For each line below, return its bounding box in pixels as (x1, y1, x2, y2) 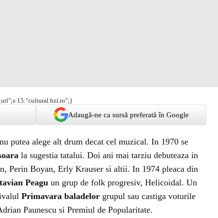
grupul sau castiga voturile (100, 191, 196, 201)
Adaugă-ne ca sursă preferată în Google (68, 110, 189, 119)
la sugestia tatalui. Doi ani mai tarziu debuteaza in (21, 150, 198, 160)
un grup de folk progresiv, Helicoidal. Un (48, 178, 197, 187)
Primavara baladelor (21, 191, 100, 201)
